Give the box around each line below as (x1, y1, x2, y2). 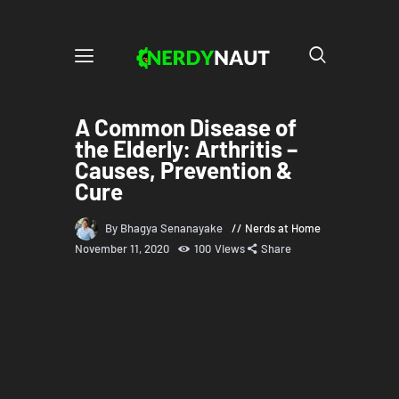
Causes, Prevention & (75, 156, 292, 183)
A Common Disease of (75, 113, 297, 141)
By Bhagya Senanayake (105, 221, 225, 236)
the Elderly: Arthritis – (75, 134, 297, 162)
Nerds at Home (244, 221, 321, 236)
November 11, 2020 (75, 240, 172, 256)
